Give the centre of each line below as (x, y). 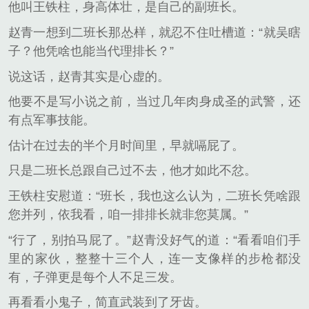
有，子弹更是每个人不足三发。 (95, 277)
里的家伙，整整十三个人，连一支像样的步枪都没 (154, 258)
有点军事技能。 (52, 120)
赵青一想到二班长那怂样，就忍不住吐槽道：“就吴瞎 (154, 32)
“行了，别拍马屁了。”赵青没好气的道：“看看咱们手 (154, 240)
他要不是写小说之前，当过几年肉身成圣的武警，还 (154, 102)
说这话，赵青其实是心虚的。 (89, 76)
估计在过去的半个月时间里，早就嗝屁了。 (126, 145)
